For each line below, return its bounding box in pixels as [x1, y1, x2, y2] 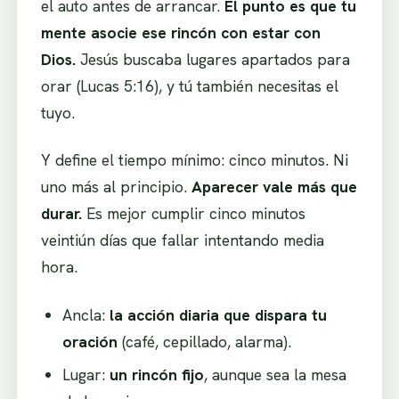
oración [62, 331, 118, 353]
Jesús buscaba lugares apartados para [75, 48, 350, 69]
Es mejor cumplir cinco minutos [81, 203, 305, 224]
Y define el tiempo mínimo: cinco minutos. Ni [40, 150, 348, 171]
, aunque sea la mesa [204, 364, 347, 386]
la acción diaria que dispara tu [110, 305, 328, 326]
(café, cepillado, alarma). [118, 331, 292, 353]
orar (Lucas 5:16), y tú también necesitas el [40, 75, 338, 96]
